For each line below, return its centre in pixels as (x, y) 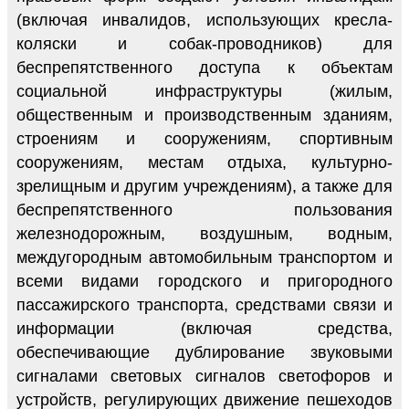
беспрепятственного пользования (204, 210)
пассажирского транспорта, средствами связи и (204, 304)
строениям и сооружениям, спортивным (204, 138)
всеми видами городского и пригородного (204, 281)
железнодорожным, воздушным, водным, (204, 233)
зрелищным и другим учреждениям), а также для (204, 186)
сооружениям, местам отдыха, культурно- (204, 162)
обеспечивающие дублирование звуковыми (204, 352)
